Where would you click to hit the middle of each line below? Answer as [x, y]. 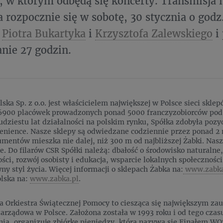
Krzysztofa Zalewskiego [154, 33]
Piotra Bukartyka [44, 33]
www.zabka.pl [54, 179]
